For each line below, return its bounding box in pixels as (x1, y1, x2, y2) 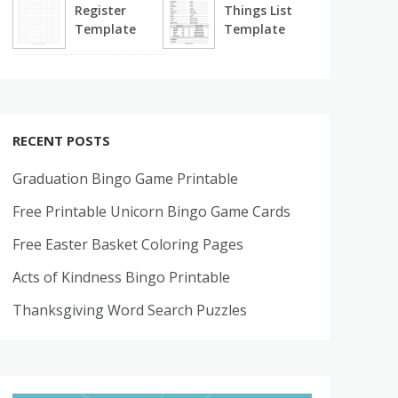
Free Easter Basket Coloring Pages (12, 234, 244, 254)
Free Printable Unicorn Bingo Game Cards (12, 201, 291, 221)
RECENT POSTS (12, 131, 111, 149)
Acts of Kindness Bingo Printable (12, 267, 231, 287)
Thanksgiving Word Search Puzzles (12, 299, 248, 320)
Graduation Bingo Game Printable (12, 168, 239, 188)
